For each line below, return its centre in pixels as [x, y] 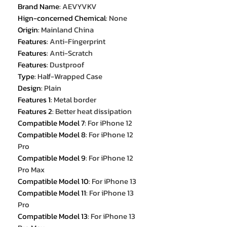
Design [29, 88]
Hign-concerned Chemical [62, 18]
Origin [28, 30]
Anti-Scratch [71, 53]
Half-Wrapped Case [70, 77]
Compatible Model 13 [53, 216]
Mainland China [67, 30]
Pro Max [31, 170]
